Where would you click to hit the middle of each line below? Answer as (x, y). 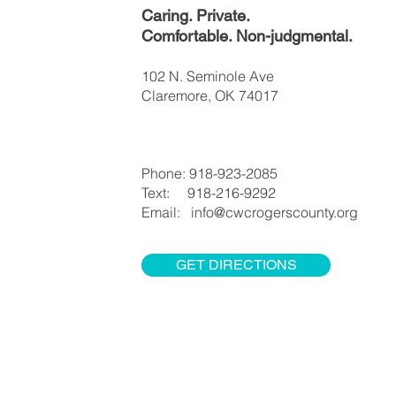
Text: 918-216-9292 (209, 192)
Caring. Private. (196, 15)
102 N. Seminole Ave (208, 76)
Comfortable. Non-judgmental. (247, 35)
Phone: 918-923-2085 (209, 173)
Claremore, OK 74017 (210, 95)
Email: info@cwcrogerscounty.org (250, 212)
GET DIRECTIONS (236, 264)
